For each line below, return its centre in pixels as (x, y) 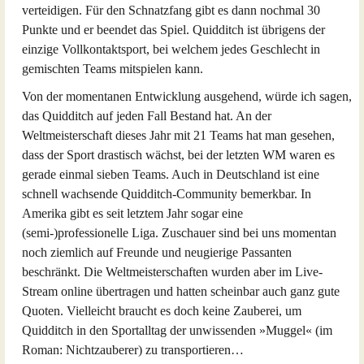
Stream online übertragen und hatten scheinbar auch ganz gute (181, 291)
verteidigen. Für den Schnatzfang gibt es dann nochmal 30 (171, 10)
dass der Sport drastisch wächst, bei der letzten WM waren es (178, 155)
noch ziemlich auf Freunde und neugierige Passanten (157, 252)
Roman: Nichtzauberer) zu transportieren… (133, 350)
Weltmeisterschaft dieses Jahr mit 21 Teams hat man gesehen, (178, 135)
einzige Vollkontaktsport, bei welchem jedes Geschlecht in (171, 49)
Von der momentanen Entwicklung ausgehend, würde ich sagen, (187, 96)
